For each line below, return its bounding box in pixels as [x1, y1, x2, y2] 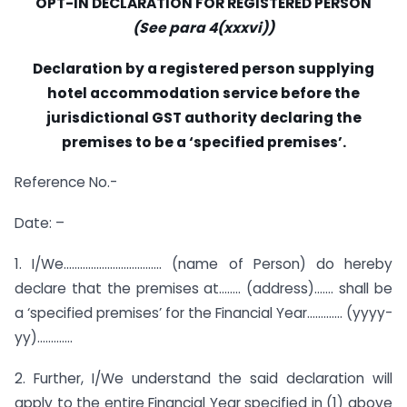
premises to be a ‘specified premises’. [61, 132, 346, 152]
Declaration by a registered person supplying [33, 58, 374, 78]
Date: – [15, 213, 65, 233]
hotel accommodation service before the [47, 83, 360, 103]
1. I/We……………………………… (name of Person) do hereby [15, 253, 392, 273]
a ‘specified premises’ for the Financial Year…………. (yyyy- [15, 303, 392, 323]
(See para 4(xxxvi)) [133, 17, 274, 37]
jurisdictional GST [45, 107, 184, 127]
